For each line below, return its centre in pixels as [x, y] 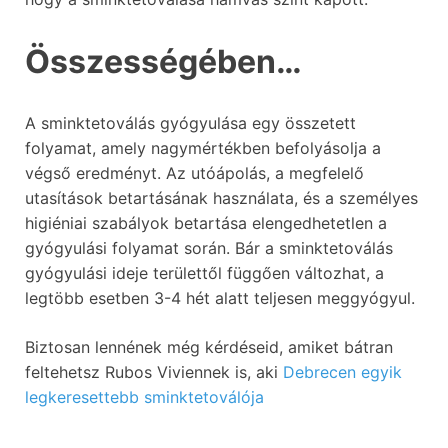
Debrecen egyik [342, 372]
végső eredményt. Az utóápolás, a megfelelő [194, 173]
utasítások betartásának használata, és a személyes [221, 198]
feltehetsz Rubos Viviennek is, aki [154, 372]
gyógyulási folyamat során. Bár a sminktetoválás [209, 248]
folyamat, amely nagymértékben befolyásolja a [203, 148]
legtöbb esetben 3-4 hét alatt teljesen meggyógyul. [220, 298]
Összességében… [163, 62]
